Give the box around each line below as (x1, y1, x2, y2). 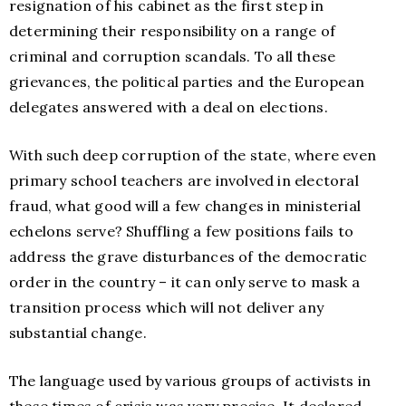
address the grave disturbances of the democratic (9, 247, 368, 266)
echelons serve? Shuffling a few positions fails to (9, 222, 354, 241)
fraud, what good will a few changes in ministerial (9, 197, 362, 216)
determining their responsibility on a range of (9, 22, 336, 41)
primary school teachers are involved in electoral (9, 171, 359, 190)
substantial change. (9, 324, 147, 343)
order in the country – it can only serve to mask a (9, 273, 361, 292)
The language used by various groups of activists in (9, 372, 372, 391)
